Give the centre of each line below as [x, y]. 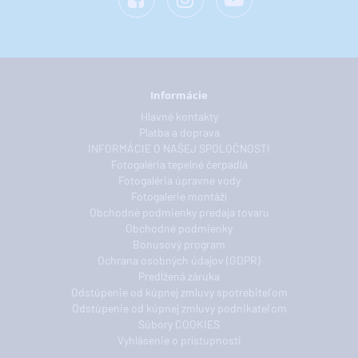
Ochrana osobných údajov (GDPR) [179, 260]
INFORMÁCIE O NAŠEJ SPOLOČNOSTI [179, 148]
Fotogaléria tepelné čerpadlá [179, 164]
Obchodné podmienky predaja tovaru [179, 212]
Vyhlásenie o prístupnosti [179, 340]
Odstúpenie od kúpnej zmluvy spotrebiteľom [179, 292]
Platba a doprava [179, 132]
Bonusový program [179, 244]
